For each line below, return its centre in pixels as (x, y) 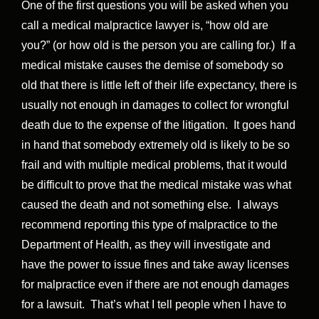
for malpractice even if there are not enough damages (155, 285)
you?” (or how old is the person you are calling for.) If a (158, 46)
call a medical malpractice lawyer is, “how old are (145, 26)
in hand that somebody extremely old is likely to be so (156, 145)
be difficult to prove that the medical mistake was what (156, 185)
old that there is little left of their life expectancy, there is (159, 85)
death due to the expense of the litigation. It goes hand (158, 125)
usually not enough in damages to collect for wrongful (155, 105)
